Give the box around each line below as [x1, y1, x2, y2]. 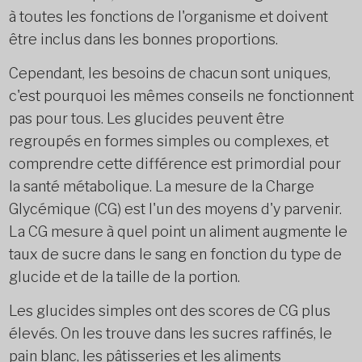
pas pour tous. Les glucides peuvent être [8, 110, 284, 127]
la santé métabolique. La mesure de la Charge [8, 178, 314, 195]
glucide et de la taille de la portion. [8, 268, 240, 285]
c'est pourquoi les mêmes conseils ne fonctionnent [8, 87, 354, 104]
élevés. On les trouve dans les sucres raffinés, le [8, 325, 332, 342]
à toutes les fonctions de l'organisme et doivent [8, 8, 328, 25]
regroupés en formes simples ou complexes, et [8, 133, 329, 149]
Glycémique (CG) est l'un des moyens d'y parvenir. [8, 200, 342, 217]
